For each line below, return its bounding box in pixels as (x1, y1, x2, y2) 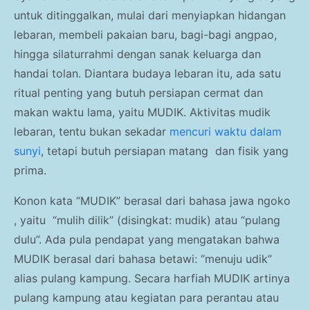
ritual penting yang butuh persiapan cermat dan (14, 86, 263, 100)
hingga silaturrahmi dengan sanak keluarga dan (14, 47, 261, 62)
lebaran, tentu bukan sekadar (14, 125, 170, 139)
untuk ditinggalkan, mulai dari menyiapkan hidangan (14, 8, 286, 23)
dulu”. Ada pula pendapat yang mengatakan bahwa (14, 232, 280, 247)
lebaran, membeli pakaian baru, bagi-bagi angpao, (14, 28, 277, 42)
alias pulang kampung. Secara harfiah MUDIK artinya (14, 271, 290, 286)
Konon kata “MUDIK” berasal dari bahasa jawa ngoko (14, 194, 291, 208)
